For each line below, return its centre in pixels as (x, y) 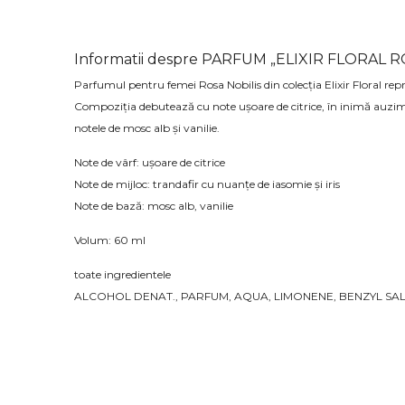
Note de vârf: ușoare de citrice (150, 163)
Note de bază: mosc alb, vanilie (154, 206)
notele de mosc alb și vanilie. (147, 128)
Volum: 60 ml (110, 240)
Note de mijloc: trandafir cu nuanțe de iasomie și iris (207, 184)
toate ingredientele (122, 275)
